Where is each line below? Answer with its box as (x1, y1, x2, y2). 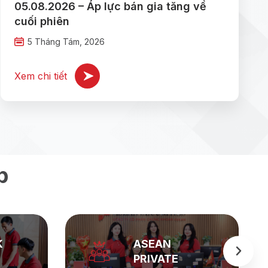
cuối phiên (14, 14, 69, 28)
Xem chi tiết (14, 69, 67, 82)
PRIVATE (133, 252, 179, 265)
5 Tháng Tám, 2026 (28, 36, 105, 47)
